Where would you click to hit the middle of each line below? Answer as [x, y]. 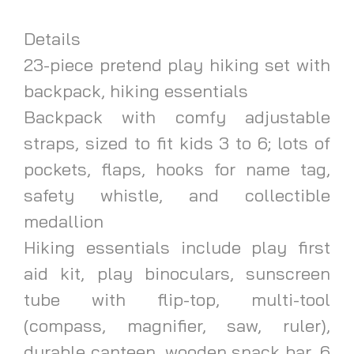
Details [52, 38]
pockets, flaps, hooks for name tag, [177, 169]
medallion [64, 221]
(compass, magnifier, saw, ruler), [177, 325]
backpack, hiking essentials [136, 90]
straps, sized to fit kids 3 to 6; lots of [177, 143]
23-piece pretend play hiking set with [177, 64]
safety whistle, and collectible [177, 195]
